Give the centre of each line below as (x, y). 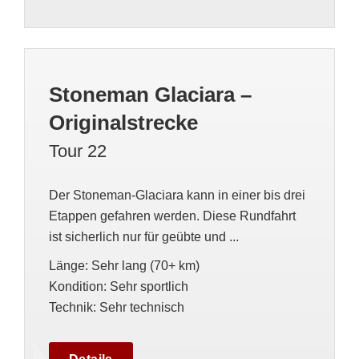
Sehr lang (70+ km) (145, 266)
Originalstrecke (123, 123)
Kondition (76, 286)
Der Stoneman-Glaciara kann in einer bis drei (177, 195)
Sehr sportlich (149, 286)
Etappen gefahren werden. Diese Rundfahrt (172, 216)
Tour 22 (78, 151)
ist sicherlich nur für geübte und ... (144, 237)
